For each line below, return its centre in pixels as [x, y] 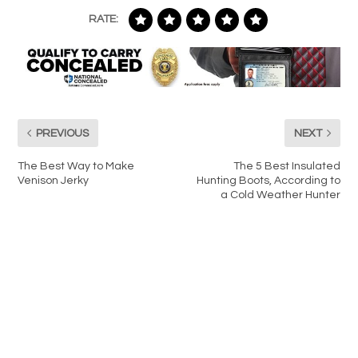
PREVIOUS [63, 133]
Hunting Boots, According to [268, 181]
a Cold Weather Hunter [280, 195]
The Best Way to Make [76, 167]
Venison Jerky [54, 181]
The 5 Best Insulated [286, 167]
